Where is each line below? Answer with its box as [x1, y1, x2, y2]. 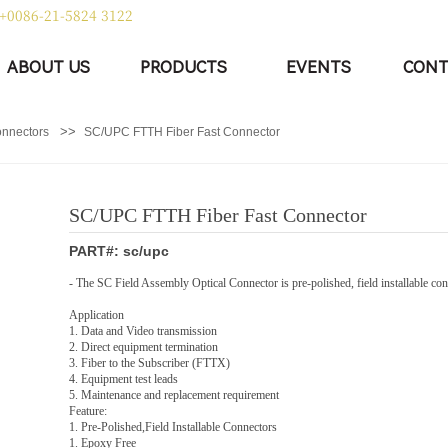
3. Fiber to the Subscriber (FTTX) [69, 356, 230, 370]
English [242, 7, 287, 24]
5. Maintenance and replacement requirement [69, 388, 279, 402]
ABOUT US [7, 58, 90, 77]
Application [69, 308, 124, 322]
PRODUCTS [140, 58, 227, 77]
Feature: [69, 404, 107, 418]
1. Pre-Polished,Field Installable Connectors [69, 420, 277, 434]
